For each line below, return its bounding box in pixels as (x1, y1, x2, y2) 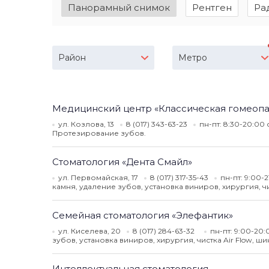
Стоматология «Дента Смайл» (52, 156, 192, 168)
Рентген (192, 2, 232, 13)
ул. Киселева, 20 (58, 226, 121, 235)
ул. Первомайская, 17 (58, 173, 138, 182)
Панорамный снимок (68, 2, 170, 13)
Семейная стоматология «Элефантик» (52, 210, 233, 221)
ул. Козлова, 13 (58, 119, 114, 128)
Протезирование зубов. (52, 128, 146, 138)
